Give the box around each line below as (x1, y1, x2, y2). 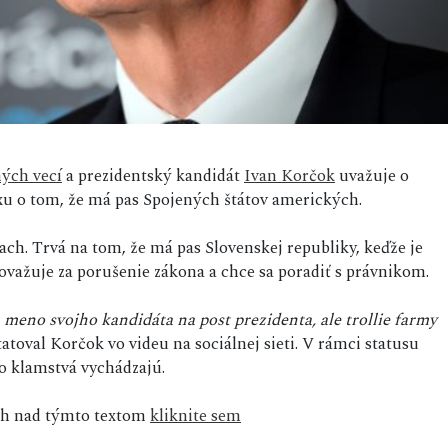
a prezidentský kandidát (62, 162, 244, 189)
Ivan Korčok (244, 162, 335, 189)
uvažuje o (335, 162, 409, 189)
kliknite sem (150, 402, 241, 429)
